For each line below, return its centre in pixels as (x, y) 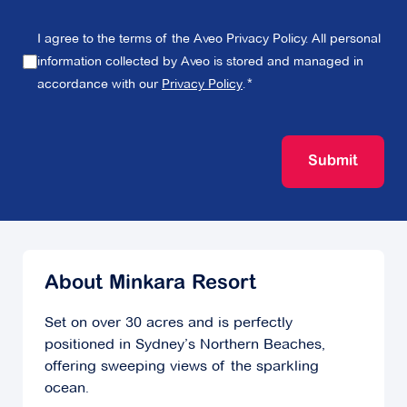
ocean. (67, 388)
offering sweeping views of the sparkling (182, 366)
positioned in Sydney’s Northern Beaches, (185, 344)
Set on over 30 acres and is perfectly (169, 323)
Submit (333, 162)
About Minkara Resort (150, 285)
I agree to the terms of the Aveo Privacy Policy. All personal (209, 39)
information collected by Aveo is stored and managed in (200, 61)
